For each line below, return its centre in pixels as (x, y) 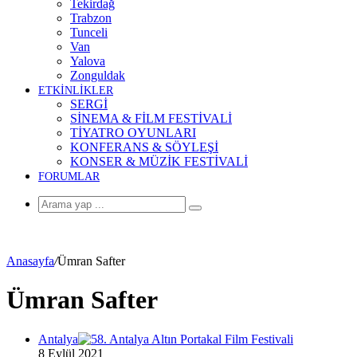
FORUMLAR (69, 177)
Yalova (88, 61)
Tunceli (89, 32)
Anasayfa (30, 261)
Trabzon (91, 18)
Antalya (58, 339)
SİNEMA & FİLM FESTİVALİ (151, 118)
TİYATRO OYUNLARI (133, 133)
